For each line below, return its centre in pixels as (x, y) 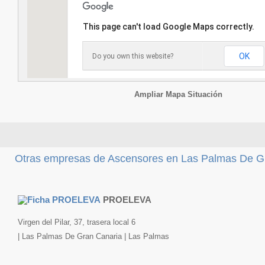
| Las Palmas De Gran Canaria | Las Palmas (93, 237)
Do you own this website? (132, 56)
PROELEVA (127, 199)
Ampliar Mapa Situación (178, 94)
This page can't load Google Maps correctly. (168, 27)
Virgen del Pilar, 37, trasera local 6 (77, 222)
